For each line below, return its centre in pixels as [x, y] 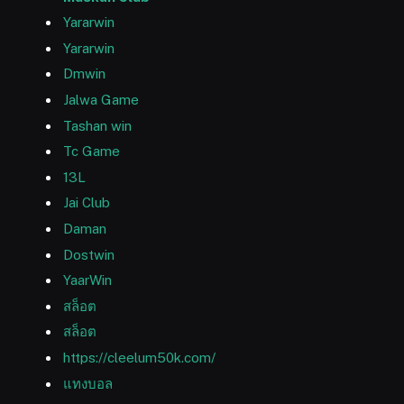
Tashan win [97, 125]
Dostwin [89, 254]
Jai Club [87, 203]
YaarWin [87, 280]
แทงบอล [88, 383]
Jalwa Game [101, 100]
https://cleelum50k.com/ [139, 357]
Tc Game [92, 151]
